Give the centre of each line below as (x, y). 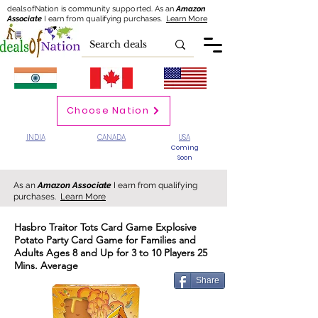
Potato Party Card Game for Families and (105, 240)
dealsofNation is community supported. (81, 9)
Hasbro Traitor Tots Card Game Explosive (105, 227)
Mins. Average (46, 265)
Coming (185, 148)
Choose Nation (108, 110)
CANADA (111, 137)
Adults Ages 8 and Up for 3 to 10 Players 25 (111, 253)
